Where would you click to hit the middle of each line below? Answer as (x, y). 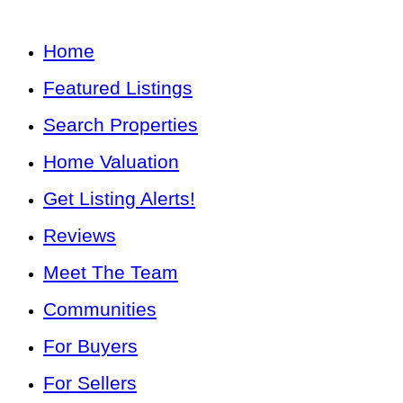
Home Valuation (111, 161)
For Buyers (90, 345)
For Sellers (90, 382)
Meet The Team (111, 272)
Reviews (80, 235)
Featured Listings (118, 87)
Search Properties (121, 124)
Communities (100, 309)
